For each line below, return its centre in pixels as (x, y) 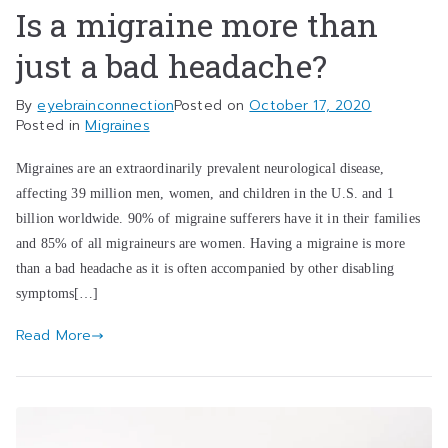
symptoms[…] (57, 293)
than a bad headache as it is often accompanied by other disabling (205, 268)
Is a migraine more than (197, 25)
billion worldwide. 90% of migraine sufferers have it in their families (218, 218)
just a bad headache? (171, 66)
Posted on (211, 106)
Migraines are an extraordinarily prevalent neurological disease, (200, 168)
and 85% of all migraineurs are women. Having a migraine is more (210, 243)
